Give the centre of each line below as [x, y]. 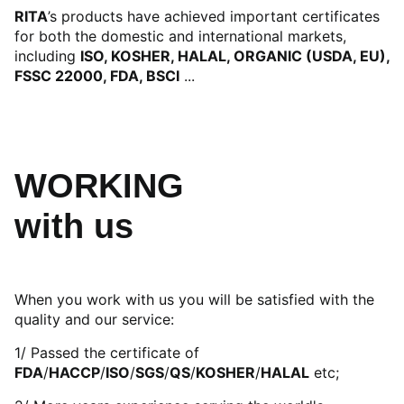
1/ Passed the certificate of [107, 352]
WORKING [99, 185]
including [47, 55]
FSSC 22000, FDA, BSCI [97, 75]
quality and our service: [94, 319]
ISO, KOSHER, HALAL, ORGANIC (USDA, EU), [235, 55]
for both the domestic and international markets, [180, 36]
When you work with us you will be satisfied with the [194, 299]
